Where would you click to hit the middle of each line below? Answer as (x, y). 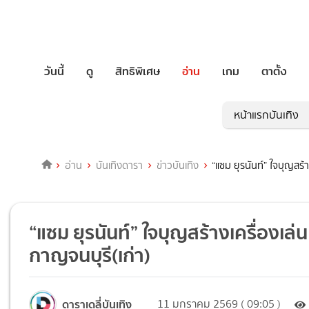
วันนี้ (54, 71)
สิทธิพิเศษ (138, 71)
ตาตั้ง (274, 71)
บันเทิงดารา (119, 166)
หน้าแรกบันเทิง (266, 115)
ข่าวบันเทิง (177, 166)
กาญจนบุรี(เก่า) (90, 256)
